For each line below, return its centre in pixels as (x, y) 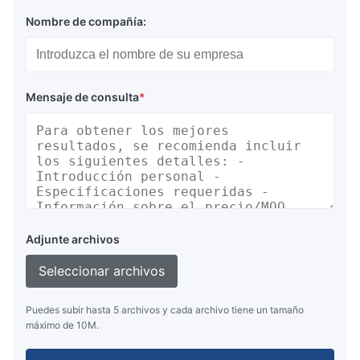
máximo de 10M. (62, 325)
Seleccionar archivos (102, 270)
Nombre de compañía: (86, 21)
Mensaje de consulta (82, 96)
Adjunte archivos (73, 239)
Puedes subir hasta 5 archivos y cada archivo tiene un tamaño (165, 309)
